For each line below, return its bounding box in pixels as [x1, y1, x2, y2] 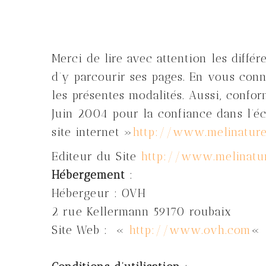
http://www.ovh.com [129, 223, 251, 237]
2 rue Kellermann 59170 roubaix [52, 205, 232, 218]
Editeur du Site [52, 150, 141, 163]
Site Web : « [52, 223, 129, 237]
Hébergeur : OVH [52, 186, 146, 200]
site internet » [52, 125, 132, 139]
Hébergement [52, 168, 125, 182]
